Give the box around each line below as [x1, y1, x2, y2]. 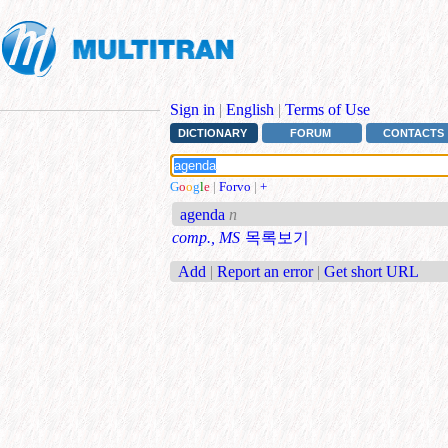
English [226, 101, 274, 118]
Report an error [217, 262, 313, 280]
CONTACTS [383, 127, 445, 140]
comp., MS [172, 229, 240, 247]
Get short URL [324, 262, 419, 280]
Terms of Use [285, 101, 370, 118]
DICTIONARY [177, 127, 247, 140]
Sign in [170, 101, 215, 118]
